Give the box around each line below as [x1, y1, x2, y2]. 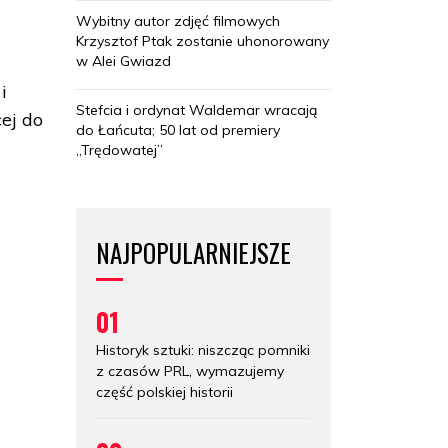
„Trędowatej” [76, 140, 163, 159]
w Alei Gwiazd [76, 51, 171, 70]
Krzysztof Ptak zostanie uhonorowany [76, 31, 329, 50]
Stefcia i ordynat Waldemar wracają [76, 100, 317, 119]
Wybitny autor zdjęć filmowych [76, 11, 280, 30]
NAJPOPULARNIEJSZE [96, 233, 291, 271]
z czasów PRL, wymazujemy [96, 361, 284, 380]
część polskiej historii [96, 382, 233, 401]
